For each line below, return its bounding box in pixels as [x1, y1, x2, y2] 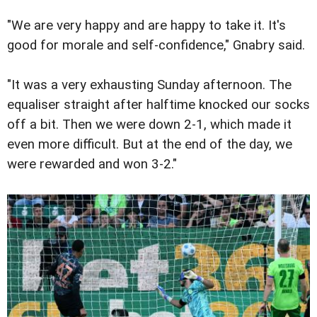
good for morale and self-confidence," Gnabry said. [7, 37, 305, 53]
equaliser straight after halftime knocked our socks [7, 96, 310, 113]
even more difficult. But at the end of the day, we [7, 136, 292, 152]
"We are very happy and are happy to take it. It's [7, 17, 286, 33]
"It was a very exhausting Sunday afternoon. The [7, 76, 292, 93]
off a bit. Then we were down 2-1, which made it [7, 116, 292, 132]
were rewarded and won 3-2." [7, 156, 177, 172]
